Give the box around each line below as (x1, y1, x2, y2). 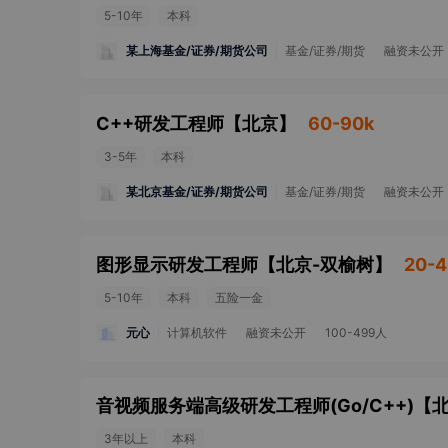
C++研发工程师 (96, 113, 224, 134)
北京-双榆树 (276, 254, 374, 275)
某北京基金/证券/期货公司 (126, 183, 268, 199)
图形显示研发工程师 (96, 254, 258, 275)
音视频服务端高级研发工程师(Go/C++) (96, 395, 414, 416)
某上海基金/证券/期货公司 (126, 42, 268, 58)
